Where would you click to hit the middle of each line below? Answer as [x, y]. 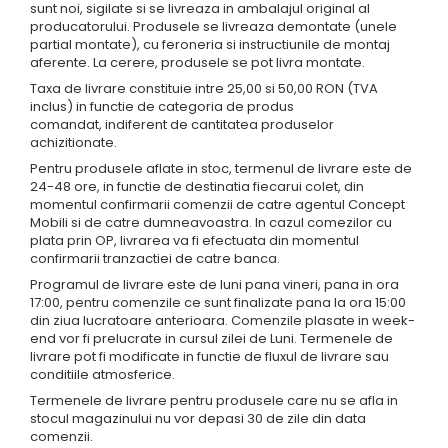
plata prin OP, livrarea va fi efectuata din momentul [194, 240]
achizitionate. [73, 142]
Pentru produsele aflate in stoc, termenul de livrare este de [221, 168]
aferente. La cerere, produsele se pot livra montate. [197, 62]
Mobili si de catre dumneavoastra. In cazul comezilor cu [211, 222]
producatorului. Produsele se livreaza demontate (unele [213, 26]
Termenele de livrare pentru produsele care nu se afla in [214, 400]
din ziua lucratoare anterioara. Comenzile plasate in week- [222, 320]
